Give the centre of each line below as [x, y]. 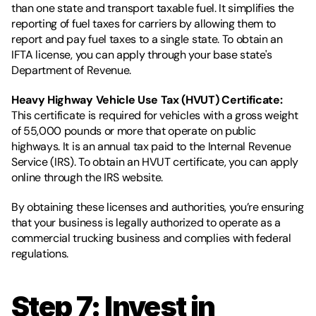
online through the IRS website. [87, 177]
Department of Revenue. [71, 70]
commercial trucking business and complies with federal [151, 238]
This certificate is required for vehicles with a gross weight [155, 115]
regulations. [40, 253]
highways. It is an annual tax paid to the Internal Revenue [151, 146]
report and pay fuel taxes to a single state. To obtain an [147, 39]
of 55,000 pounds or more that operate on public [134, 130]
